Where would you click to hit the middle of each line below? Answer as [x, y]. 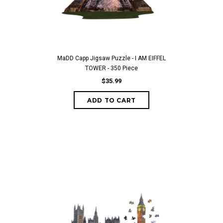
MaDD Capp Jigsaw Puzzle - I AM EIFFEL [111, 58]
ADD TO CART [111, 100]
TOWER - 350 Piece [111, 68]
